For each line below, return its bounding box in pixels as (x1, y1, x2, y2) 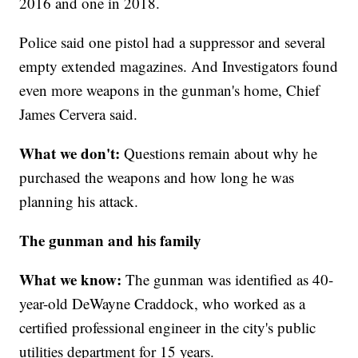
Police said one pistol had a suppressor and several (19, 32, 326, 53)
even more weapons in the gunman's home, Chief (19, 80, 320, 101)
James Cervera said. (19, 104, 138, 125)
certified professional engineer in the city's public (19, 317, 316, 338)
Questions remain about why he (120, 143, 318, 164)
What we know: (19, 268, 126, 291)
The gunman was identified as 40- (125, 269, 334, 290)
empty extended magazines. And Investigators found (19, 56, 339, 77)
